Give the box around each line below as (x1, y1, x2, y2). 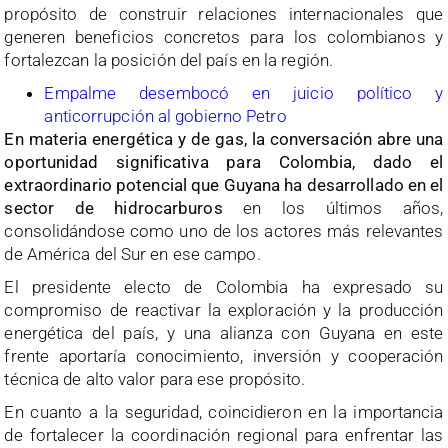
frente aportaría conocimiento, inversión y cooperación (4, 346, 444, 367)
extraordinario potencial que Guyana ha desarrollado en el (4, 175, 444, 196)
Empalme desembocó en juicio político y (44, 83, 444, 104)
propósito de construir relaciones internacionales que (4, 4, 444, 25)
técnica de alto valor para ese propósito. (4, 369, 306, 390)
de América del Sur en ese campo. (4, 244, 261, 265)
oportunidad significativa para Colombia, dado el (4, 152, 444, 173)
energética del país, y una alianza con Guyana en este (4, 323, 444, 344)
